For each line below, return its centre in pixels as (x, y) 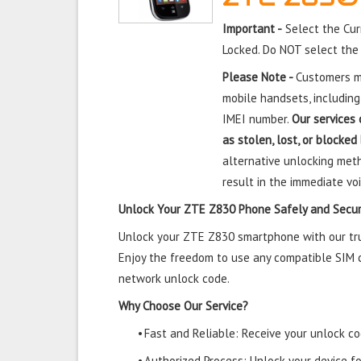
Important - (253, 29)
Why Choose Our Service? (183, 306)
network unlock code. (174, 278)
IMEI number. (257, 119)
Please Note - (259, 77)
